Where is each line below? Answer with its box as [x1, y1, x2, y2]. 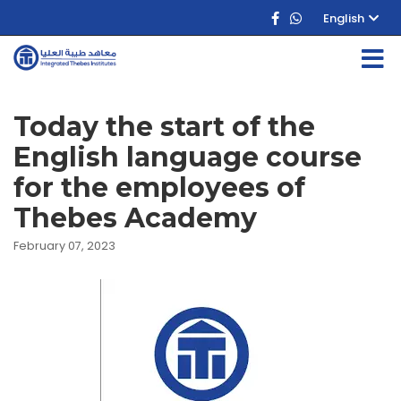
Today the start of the [13, 110, 315, 143]
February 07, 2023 [13, 238, 115, 253]
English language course [13, 141, 362, 174]
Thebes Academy [13, 201, 257, 235]
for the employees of [13, 171, 305, 204]
